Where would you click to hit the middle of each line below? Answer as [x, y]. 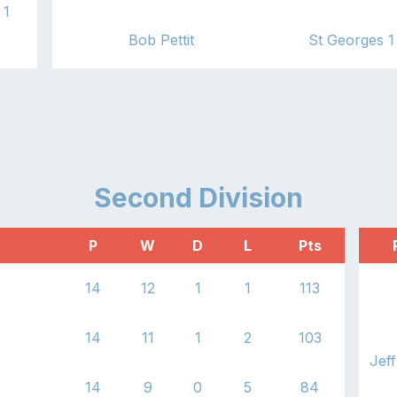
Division [248, 197]
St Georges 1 [351, 39]
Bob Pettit [162, 39]
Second [143, 197]
